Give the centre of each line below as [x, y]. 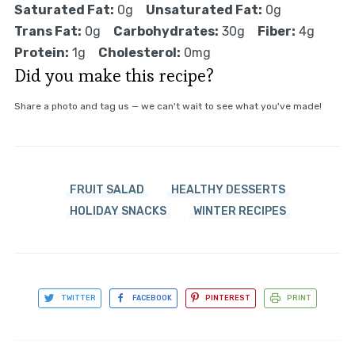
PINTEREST [228, 298]
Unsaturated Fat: [204, 10]
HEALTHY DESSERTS [228, 190]
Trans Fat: [48, 32]
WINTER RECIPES [239, 212]
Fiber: [276, 32]
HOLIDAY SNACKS [118, 212]
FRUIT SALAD [107, 190]
